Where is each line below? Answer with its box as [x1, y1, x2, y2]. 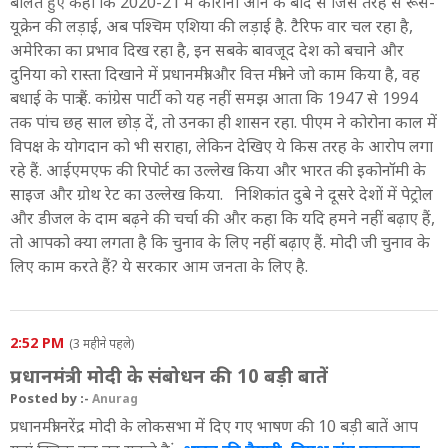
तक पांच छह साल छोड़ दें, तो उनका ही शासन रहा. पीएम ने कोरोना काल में [10, 110, 437, 133]
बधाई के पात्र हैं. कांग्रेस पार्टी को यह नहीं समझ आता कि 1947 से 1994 [10, 86, 418, 109]
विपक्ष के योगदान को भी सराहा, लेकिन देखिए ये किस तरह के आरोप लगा [10, 134, 433, 157]
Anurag [92, 389, 138, 407]
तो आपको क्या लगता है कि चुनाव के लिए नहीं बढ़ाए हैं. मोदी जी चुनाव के [10, 230, 430, 253]
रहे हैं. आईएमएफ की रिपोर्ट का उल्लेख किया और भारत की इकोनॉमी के [10, 158, 426, 181]
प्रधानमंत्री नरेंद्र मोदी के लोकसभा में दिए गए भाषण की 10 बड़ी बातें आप [10, 414, 418, 437]
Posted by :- [10, 388, 92, 407]
